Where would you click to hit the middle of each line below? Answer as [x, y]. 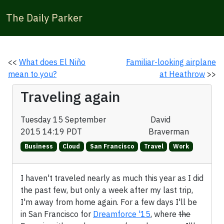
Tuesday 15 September [63, 119]
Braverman [169, 131]
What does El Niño [52, 62]
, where [164, 214]
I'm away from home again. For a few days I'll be [109, 202]
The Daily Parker [44, 18]
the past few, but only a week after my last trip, [107, 190]
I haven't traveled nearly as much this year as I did [112, 178]
